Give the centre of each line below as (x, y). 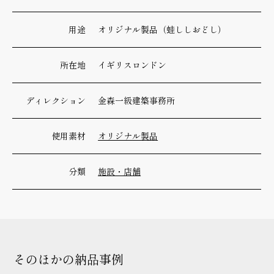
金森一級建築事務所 (137, 101)
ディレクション (56, 101)
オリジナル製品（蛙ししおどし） (162, 30)
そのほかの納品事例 (69, 259)
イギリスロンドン (132, 65)
